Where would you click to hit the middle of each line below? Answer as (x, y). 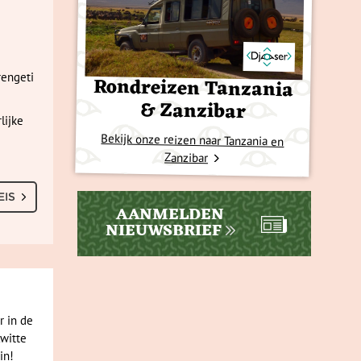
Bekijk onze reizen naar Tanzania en (193, 140)
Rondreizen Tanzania (193, 89)
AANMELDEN (170, 216)
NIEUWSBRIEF (163, 232)
